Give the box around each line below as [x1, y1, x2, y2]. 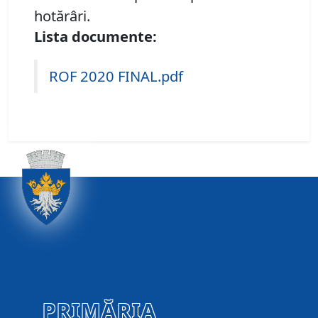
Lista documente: [34, 26, 157, 47]
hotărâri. [34, 6, 90, 26]
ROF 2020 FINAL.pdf [49, 66, 183, 87]
